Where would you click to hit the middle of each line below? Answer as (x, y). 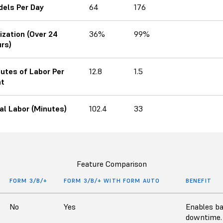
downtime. (204, 217)
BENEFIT (199, 180)
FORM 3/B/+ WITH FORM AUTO (112, 180)
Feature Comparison (111, 164)
